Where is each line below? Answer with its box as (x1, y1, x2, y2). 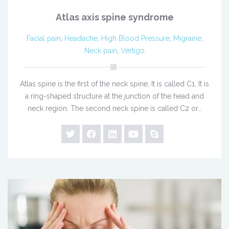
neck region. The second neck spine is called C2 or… (28, 104, 201, 112)
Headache (64, 34, 98, 42)
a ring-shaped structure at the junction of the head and (25, 91, 204, 100)
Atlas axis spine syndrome (55, 11, 174, 22)
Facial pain (26, 34, 61, 42)
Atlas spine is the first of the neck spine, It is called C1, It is (20, 79, 209, 88)
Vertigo (121, 46, 145, 55)
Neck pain (84, 46, 117, 55)
